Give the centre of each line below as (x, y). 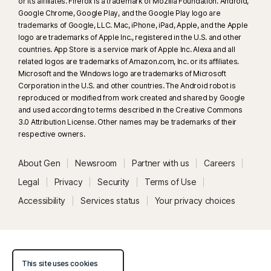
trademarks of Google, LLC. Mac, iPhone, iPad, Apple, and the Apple (133, 25)
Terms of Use (171, 181)
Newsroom (96, 163)
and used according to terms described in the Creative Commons (130, 109)
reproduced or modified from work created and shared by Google (132, 97)
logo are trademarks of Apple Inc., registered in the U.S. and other (130, 37)
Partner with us (160, 163)
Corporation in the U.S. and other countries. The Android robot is (127, 85)
